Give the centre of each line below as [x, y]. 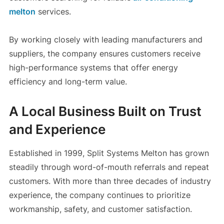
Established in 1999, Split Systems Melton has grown [109, 153]
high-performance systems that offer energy [93, 68]
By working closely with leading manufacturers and [105, 40]
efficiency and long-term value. [68, 82]
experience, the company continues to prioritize [99, 195]
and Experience [57, 129]
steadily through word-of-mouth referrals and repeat [109, 167]
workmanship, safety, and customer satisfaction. [100, 209]
